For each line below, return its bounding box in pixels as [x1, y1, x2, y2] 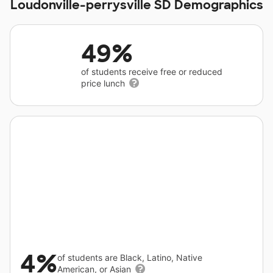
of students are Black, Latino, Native [57, 252, 202, 263]
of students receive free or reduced [81, 66, 222, 77]
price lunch [81, 78, 127, 88]
